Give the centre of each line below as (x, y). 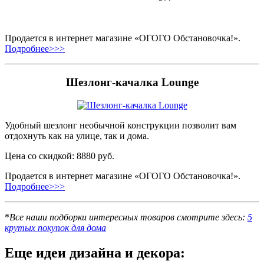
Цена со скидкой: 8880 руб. (60, 156)
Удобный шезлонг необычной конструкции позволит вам (121, 125)
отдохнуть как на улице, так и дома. (77, 136)
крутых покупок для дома (55, 227)
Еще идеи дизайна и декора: (95, 253)
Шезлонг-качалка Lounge (132, 82)
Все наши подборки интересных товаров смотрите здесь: (128, 217)
